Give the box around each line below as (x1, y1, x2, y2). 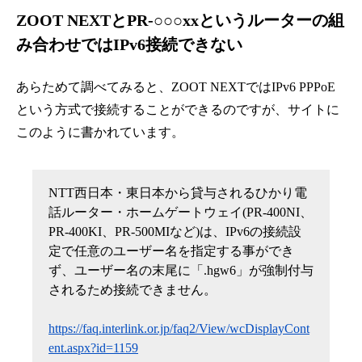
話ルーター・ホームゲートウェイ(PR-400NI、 (48, 205, 313, 220)
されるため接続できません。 (48, 283, 220, 297)
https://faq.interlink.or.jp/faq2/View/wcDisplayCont (48, 322, 309, 336)
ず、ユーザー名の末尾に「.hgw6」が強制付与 (48, 263, 314, 278)
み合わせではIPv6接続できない (16, 36, 242, 54)
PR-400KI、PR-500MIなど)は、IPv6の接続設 (48, 225, 301, 239)
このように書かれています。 (16, 125, 184, 140)
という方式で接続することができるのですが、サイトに (16, 103, 339, 117)
